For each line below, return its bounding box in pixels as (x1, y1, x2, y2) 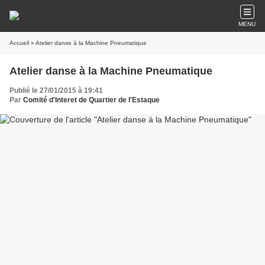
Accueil (9, 40, 29, 46)
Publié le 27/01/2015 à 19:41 (9, 86, 103, 95)
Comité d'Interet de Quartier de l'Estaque (23, 96, 160, 104)
